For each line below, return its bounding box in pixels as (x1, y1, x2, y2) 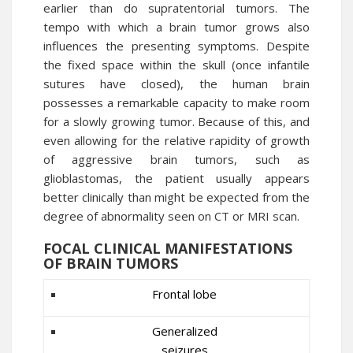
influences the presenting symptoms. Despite (43, 38, 310, 54)
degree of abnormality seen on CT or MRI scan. (43, 208, 299, 224)
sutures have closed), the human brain (43, 76, 310, 91)
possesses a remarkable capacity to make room (43, 95, 310, 110)
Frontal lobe (152, 286, 217, 302)
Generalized (151, 323, 217, 339)
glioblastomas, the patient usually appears (43, 170, 310, 186)
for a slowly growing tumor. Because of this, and (43, 113, 310, 129)
